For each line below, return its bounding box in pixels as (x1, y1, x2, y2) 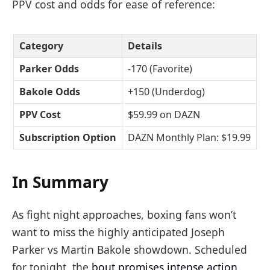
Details (128, 39, 162, 52)
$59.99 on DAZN (128, 107, 200, 121)
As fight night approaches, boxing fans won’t (12, 207, 236, 222)
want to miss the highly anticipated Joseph (12, 224, 225, 239)
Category (19, 39, 63, 52)
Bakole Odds (19, 84, 80, 98)
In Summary (12, 171, 108, 193)
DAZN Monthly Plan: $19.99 (128, 130, 251, 144)
